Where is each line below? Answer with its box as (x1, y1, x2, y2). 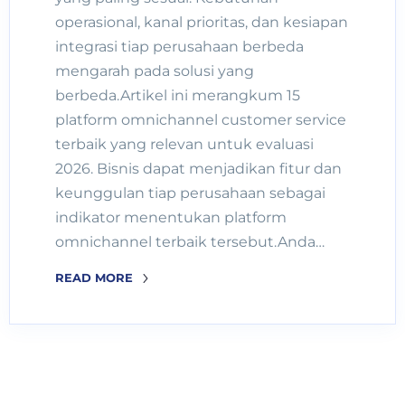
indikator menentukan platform (55, 208, 287, 226)
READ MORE (55, 269, 137, 285)
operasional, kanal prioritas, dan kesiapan (55, 13, 348, 31)
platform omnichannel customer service (55, 110, 346, 128)
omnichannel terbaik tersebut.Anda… (55, 232, 325, 250)
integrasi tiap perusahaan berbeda (55, 37, 304, 55)
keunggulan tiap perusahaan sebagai (55, 184, 325, 202)
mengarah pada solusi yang (55, 61, 254, 80)
